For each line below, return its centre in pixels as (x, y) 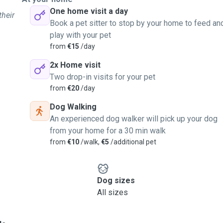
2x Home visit (75, 65)
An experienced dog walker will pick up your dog (134, 119)
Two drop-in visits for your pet (103, 77)
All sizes (112, 192)
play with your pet (80, 35)
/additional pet (133, 142)
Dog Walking (73, 107)
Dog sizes (116, 180)
